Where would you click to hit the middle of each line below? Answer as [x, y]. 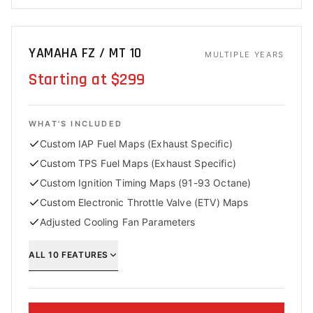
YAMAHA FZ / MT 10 [85, 53]
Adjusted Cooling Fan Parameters [118, 222]
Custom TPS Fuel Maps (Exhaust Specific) [138, 163]
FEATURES [83, 254]
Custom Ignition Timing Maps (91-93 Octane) [146, 183]
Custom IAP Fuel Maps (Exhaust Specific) [136, 144]
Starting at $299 [87, 80]
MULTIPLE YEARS [244, 54]
